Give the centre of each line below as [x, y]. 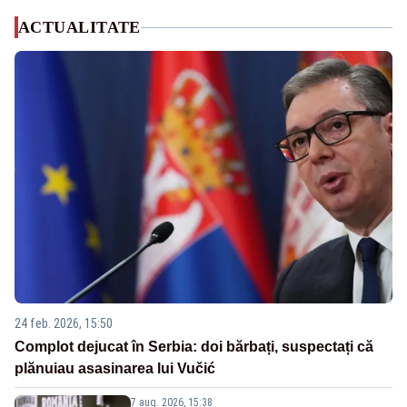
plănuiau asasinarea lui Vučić [115, 368]
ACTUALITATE [79, 28]
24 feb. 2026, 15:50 [64, 323]
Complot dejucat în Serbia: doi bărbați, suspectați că [194, 346]
